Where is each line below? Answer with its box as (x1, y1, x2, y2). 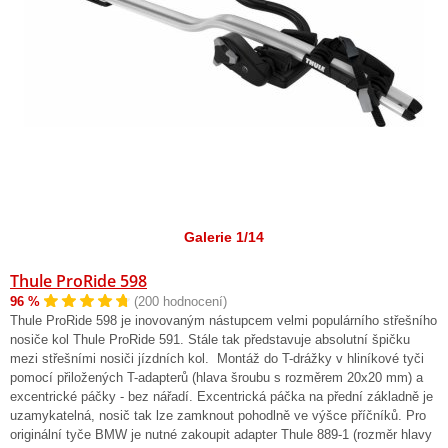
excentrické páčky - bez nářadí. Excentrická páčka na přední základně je (10, 388, 433, 404)
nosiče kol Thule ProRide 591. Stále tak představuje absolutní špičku (10, 331, 410, 347)
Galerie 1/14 (184, 229, 264, 246)
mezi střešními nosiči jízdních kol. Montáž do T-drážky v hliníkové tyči (10, 350, 424, 366)
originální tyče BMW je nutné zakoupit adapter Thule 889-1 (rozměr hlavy (10, 426, 432, 442)
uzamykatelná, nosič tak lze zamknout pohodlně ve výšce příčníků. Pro (10, 407, 426, 423)
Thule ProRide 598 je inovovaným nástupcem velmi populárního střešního (10, 312, 437, 328)
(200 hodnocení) (134, 293, 227, 309)
